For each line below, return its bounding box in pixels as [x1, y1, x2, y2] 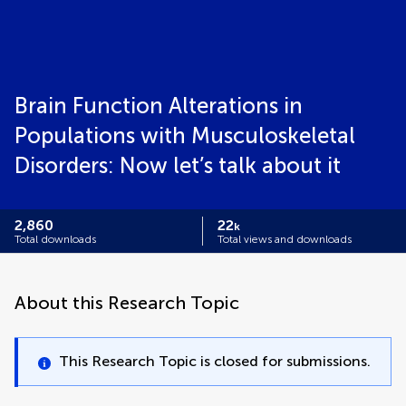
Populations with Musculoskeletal [14, 122, 355, 149]
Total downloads [14, 233, 96, 246]
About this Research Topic [14, 292, 239, 314]
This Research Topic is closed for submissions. [59, 353, 371, 370]
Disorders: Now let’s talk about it [14, 152, 341, 179]
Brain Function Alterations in [14, 92, 303, 119]
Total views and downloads [217, 233, 352, 246]
